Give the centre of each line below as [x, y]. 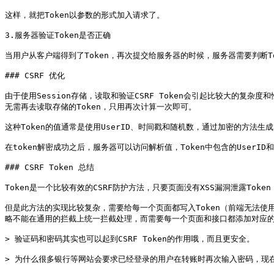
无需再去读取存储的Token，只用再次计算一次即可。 [101, 107]
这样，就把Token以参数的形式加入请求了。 [85, 15]
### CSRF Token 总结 [50, 167]
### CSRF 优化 [35, 76]
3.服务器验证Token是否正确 [58, 35]
